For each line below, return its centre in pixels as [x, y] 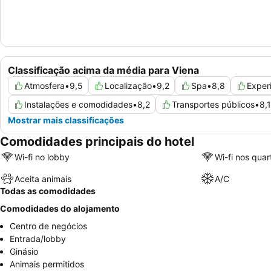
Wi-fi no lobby [42, 157]
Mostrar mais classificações [66, 120]
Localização [128, 86]
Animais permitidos [47, 264]
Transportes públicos [213, 105]
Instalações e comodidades [78, 105]
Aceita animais [43, 178]
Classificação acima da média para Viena [103, 70]
